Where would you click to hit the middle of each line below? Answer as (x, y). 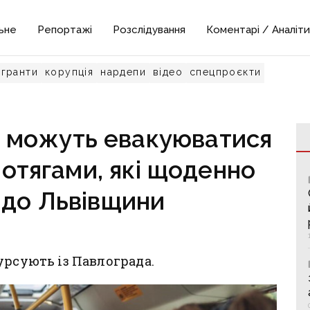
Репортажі (65, 30)
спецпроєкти (226, 72)
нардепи (124, 72)
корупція (70, 72)
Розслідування (149, 30)
